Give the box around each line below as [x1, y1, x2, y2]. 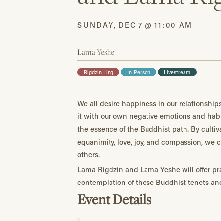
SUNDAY [77, 19, 114, 30]
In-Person [127, 68, 150, 75]
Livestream [164, 68, 191, 75]
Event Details [77, 189, 152, 208]
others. [77, 149, 100, 159]
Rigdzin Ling [83, 68, 113, 75]
